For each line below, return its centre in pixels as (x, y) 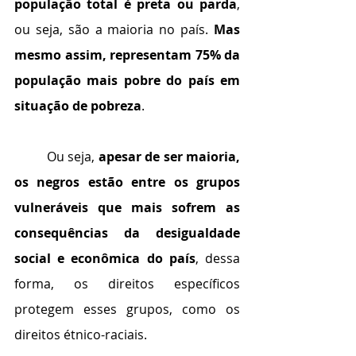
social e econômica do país (105, 258)
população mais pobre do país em (127, 80)
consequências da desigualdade (127, 233)
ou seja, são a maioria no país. (114, 29)
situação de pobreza (78, 106)
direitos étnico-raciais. (81, 335)
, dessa (218, 258)
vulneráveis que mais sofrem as (127, 207)
